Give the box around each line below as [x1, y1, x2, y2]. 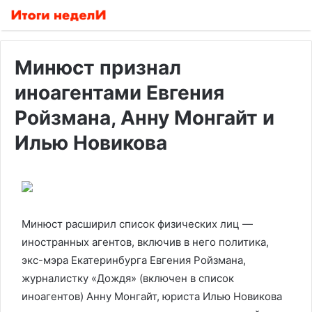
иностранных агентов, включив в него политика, [22, 235, 269, 249]
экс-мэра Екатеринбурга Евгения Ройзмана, [22, 253, 246, 267]
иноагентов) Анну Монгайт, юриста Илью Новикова [22, 290, 282, 303]
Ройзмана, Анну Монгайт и [15, 106, 274, 130]
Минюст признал [15, 56, 181, 79]
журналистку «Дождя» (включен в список [22, 272, 234, 285]
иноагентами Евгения [15, 81, 224, 104]
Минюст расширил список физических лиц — [22, 217, 253, 231]
